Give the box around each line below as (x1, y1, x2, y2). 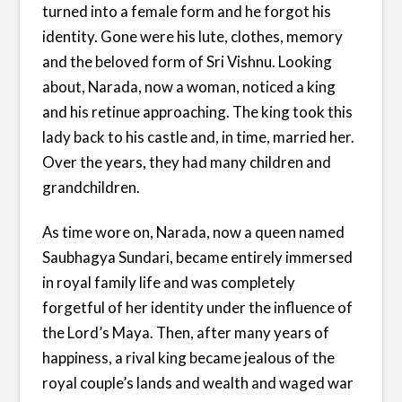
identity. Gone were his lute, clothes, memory (42, 26, 344, 46)
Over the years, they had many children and (42, 152, 332, 171)
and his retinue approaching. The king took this (42, 101, 354, 121)
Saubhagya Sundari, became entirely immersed (42, 247, 354, 267)
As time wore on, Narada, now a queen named (42, 222, 345, 241)
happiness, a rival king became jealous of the (42, 347, 336, 367)
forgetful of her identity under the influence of (42, 297, 354, 317)
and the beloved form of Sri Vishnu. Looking (42, 51, 333, 71)
